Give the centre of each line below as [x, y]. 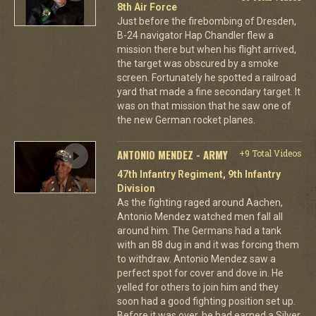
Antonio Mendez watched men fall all [200, 216]
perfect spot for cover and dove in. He [200, 273]
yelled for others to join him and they [197, 287]
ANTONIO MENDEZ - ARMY [172, 154]
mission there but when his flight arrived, [206, 49]
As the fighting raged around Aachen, [200, 202]
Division [136, 188]
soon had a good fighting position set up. [206, 301]
